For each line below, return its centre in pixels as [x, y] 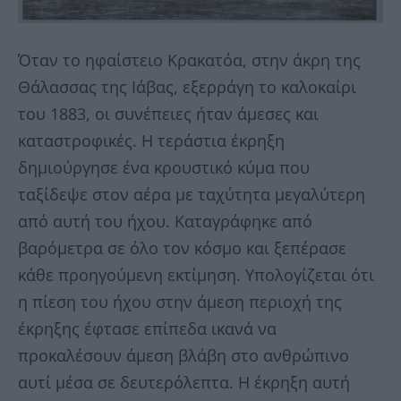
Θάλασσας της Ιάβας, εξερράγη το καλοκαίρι [187, 87]
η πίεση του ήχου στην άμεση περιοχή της [180, 302]
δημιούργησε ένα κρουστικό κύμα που [164, 168]
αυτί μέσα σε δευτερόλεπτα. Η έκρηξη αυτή [184, 383]
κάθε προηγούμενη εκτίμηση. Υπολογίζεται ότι [196, 275]
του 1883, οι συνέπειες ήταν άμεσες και [168, 114]
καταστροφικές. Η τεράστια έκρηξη [151, 141]
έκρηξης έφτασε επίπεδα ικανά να [147, 329]
